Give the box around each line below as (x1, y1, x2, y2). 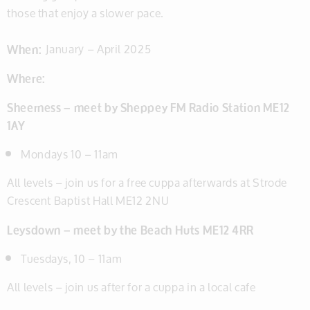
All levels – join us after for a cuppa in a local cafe (7, 275, 256, 298)
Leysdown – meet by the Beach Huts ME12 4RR (7, 218, 254, 241)
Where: (7, 66, 45, 89)
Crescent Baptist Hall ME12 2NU (7, 189, 170, 212)
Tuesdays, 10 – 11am (21, 247, 122, 270)
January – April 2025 (41, 37, 152, 60)
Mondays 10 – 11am (21, 143, 118, 165)
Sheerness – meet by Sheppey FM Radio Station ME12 (7, 95, 290, 118)
